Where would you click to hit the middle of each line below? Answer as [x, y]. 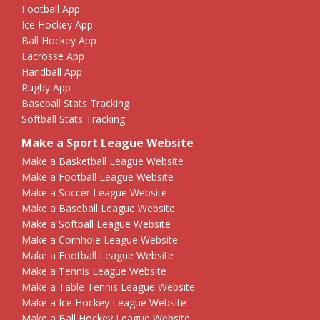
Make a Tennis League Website [94, 271]
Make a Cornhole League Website [100, 239]
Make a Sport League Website [107, 142]
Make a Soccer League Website [94, 192]
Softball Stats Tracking [73, 119]
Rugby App [46, 87]
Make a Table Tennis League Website [108, 286]
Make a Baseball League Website [98, 208]
